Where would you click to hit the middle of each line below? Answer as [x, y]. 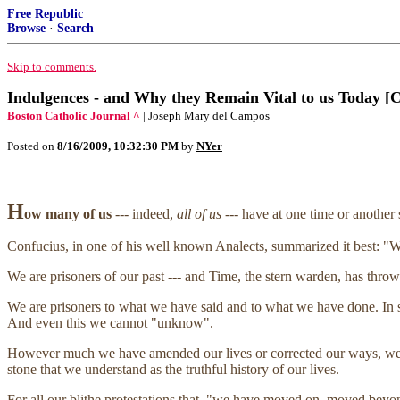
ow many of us [70, 214]
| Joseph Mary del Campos [206, 116]
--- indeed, [146, 214]
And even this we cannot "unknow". [110, 323]
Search [75, 28]
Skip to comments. [52, 67]
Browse [26, 28]
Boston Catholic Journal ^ [74, 116]
